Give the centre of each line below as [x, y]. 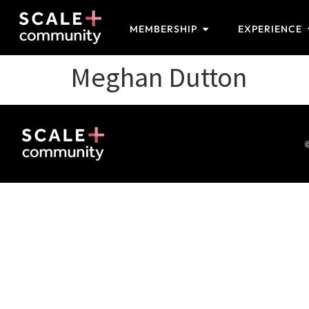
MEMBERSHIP [163, 29]
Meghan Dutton [159, 77]
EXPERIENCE [270, 29]
